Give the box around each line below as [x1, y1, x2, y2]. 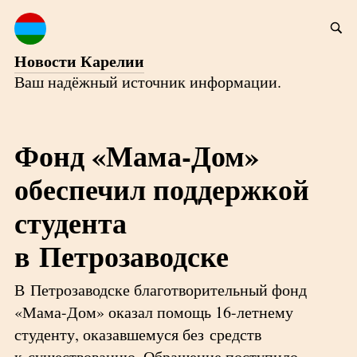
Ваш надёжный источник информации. [14, 71, 281, 92]
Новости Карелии [14, 49, 144, 73]
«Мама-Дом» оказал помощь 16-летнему [14, 301, 293, 323]
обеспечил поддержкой [14, 168, 309, 210]
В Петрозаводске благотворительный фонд [14, 279, 307, 300]
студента [14, 202, 127, 243]
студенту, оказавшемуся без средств [14, 324, 261, 345]
